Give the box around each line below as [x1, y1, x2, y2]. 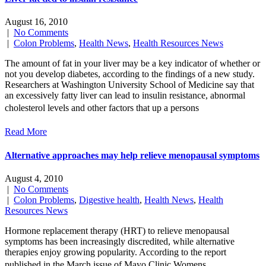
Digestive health [79, 194, 140, 205]
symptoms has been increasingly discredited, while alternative [5, 236, 235, 246]
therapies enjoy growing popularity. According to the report [5, 246, 226, 257]
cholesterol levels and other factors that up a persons [5, 103, 199, 113]
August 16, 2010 [5, 17, 68, 27]
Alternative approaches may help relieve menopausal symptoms [5, 150, 259, 160]
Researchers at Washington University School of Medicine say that [5, 80, 254, 90]
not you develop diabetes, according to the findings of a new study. [5, 69, 255, 80]
